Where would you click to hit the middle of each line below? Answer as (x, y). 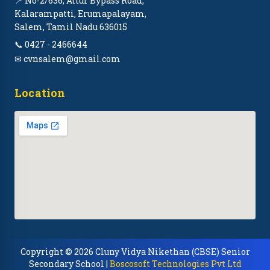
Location (40, 93)
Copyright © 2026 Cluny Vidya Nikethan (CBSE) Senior (135, 252)
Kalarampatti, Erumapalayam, (80, 14)
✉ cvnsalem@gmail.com (67, 59)
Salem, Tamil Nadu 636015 (71, 27)
